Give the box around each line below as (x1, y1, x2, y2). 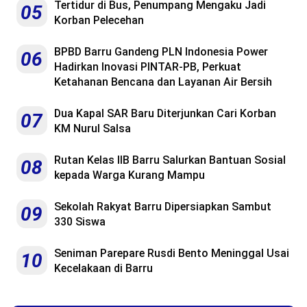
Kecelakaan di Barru (54, 261, 153, 275)
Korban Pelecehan (54, 13, 144, 27)
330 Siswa (54, 214, 106, 228)
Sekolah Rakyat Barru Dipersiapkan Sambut (54, 199, 271, 213)
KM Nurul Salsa (54, 121, 131, 135)
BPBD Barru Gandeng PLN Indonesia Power (54, 45, 268, 58)
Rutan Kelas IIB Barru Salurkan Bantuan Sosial (54, 153, 286, 167)
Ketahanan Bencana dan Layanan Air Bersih (54, 75, 272, 88)
